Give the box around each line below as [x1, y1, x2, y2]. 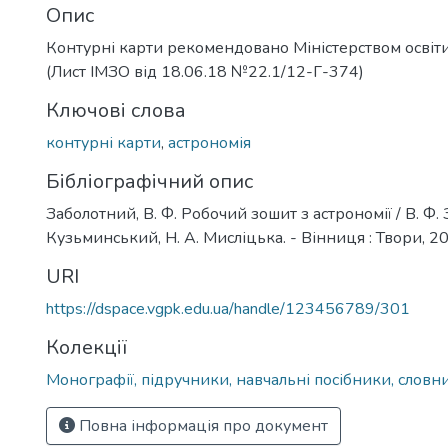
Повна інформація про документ [75, 415, 328, 437]
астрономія [168, 132, 251, 154]
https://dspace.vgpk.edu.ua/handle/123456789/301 [46, 298, 410, 320]
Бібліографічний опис [46, 168, 253, 195]
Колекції [46, 334, 127, 361]
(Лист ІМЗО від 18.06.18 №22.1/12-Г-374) [46, 61, 364, 83]
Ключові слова [46, 97, 186, 124]
